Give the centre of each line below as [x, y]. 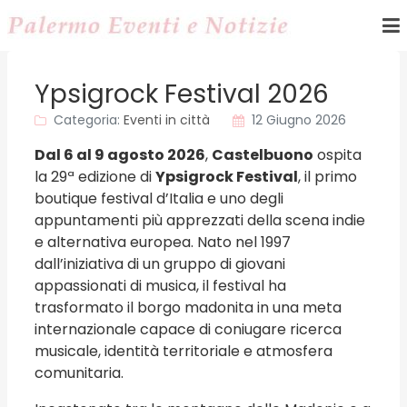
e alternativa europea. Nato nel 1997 [163, 242]
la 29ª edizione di [95, 177]
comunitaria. [79, 373]
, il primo [328, 177]
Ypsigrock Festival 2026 [182, 94]
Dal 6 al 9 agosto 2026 [120, 155]
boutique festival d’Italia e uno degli [159, 199]
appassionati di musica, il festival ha [160, 286]
